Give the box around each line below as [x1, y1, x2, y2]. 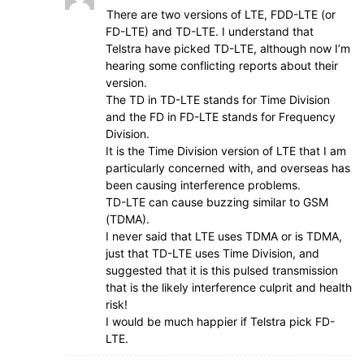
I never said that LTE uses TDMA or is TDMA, [106, 229, 342, 243]
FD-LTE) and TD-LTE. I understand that [106, 24, 314, 38]
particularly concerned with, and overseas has [106, 161, 350, 175]
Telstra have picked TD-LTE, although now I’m [106, 41, 350, 55]
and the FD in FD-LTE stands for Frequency [106, 110, 336, 123]
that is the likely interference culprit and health [106, 280, 352, 294]
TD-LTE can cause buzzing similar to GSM [106, 195, 328, 209]
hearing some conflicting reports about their [106, 58, 338, 72]
